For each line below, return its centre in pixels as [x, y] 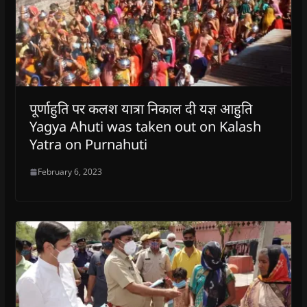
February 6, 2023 [70, 172]
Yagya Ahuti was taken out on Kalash [145, 127]
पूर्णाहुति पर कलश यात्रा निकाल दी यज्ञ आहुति [140, 109]
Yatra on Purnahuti [88, 145]
